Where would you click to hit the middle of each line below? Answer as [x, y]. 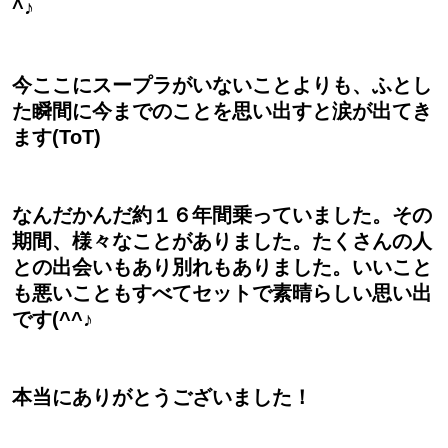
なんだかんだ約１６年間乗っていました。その [222, 215]
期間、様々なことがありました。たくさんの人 [222, 241]
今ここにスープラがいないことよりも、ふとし [222, 85]
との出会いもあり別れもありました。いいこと [222, 267]
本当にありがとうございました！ [162, 397]
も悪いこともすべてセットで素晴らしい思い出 [222, 293]
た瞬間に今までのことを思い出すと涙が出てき [222, 111]
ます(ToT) [56, 137]
